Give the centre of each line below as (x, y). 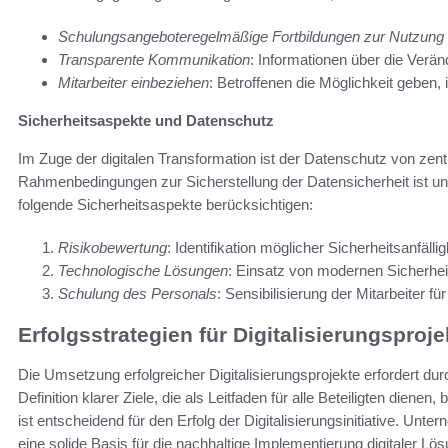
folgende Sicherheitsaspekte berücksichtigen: (165, 205)
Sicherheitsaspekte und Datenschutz (146, 121)
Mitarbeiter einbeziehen (133, 83)
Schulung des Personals (137, 294)
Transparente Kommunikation (154, 60)
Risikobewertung (112, 248)
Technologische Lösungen (143, 271)
